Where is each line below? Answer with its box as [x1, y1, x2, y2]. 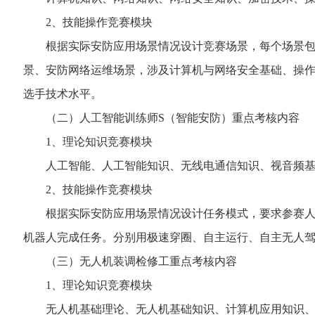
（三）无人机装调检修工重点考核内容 [23, 255, 237, 267]
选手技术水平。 [23, 88, 102, 100]
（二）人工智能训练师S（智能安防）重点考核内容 [23, 112, 300, 124]
